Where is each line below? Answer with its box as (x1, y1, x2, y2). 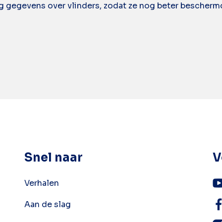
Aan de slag (24, 199, 71, 210)
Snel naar (24, 150, 83, 165)
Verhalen (24, 178, 59, 188)
